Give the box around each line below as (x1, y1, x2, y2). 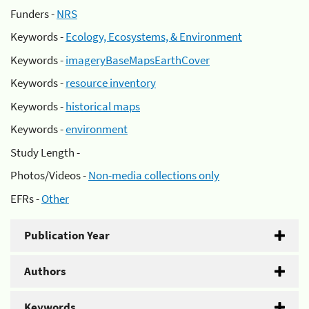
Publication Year (24, 227, 110, 243)
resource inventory (66, 75, 156, 90)
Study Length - (10, 144, 80, 160)
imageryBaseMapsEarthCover (66, 52, 210, 68)
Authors (24, 263, 66, 279)
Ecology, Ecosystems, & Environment (66, 29, 242, 44)
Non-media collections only (88, 168, 219, 183)
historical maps (66, 98, 140, 114)
